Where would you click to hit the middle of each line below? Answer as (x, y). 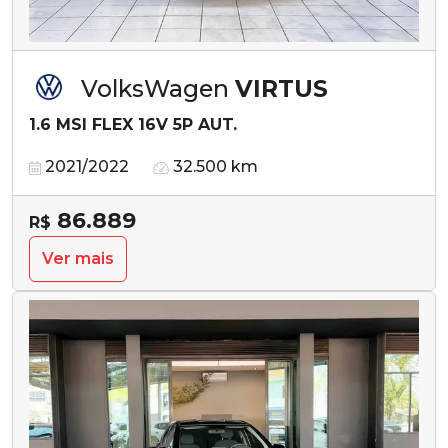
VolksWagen (158, 89)
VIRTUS (281, 89)
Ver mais (78, 259)
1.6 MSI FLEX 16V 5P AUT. (133, 125)
